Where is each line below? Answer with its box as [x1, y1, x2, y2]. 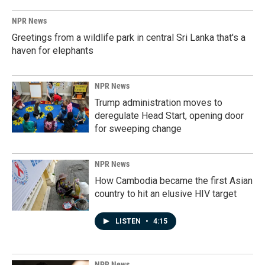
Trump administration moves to [95, 97, 222, 108]
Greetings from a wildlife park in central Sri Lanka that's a [12, 32, 245, 43]
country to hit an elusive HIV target [95, 188, 237, 199]
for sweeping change [95, 123, 182, 134]
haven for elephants [12, 45, 93, 56]
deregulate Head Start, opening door [95, 110, 244, 121]
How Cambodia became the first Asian [95, 175, 253, 186]
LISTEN [115, 217, 143, 225]
